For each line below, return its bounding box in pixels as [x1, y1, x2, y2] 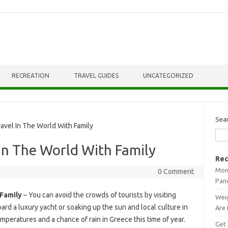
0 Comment [157, 167, 194, 176]
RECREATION [12, 72, 49, 79]
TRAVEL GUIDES [74, 72, 119, 79]
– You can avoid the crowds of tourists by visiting [21, 191, 176, 199]
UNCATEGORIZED [143, 72, 193, 79]
